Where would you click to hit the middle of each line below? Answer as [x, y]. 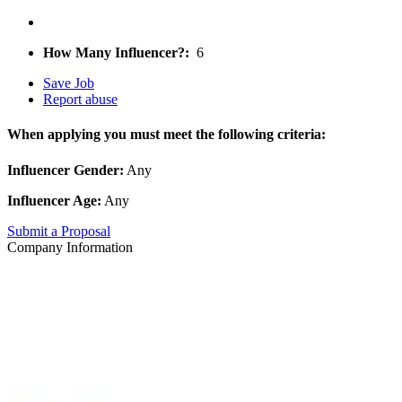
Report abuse [80, 100]
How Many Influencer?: [116, 53]
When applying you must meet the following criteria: [166, 135]
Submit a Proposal [59, 231]
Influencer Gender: [66, 170]
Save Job [69, 83]
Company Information [70, 247]
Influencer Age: [54, 200]
